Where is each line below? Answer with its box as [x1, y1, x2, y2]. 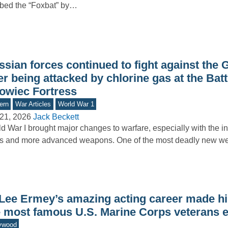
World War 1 [58, 100, 94, 108]
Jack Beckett [33, 112, 79, 122]
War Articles [15, 100, 51, 108]
